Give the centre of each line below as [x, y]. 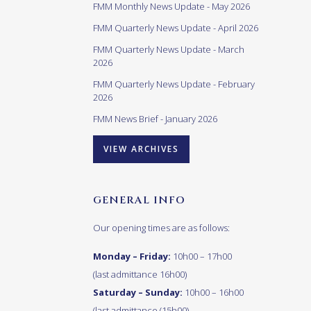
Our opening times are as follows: [161, 228]
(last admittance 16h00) [140, 275]
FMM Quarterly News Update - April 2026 [176, 28]
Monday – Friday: [133, 257]
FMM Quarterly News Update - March [169, 50]
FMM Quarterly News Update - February [174, 84]
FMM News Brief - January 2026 [155, 119]
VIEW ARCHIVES [141, 149]
